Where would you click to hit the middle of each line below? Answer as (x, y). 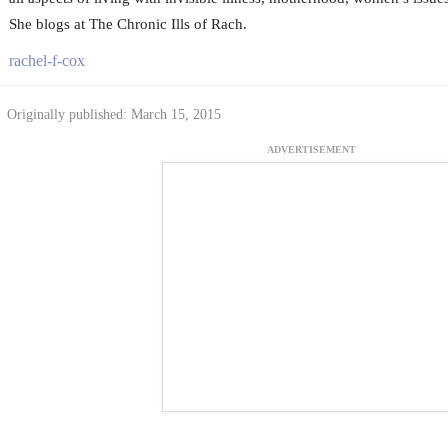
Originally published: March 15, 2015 (113, 115)
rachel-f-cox (46, 61)
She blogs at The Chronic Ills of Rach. (127, 24)
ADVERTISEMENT (311, 150)
